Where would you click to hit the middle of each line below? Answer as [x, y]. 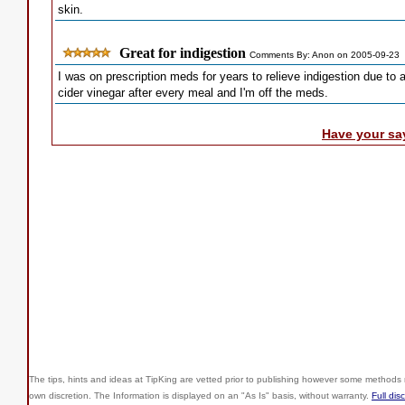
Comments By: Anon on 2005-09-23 [325, 55]
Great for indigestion [183, 53]
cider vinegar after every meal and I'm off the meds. [193, 93]
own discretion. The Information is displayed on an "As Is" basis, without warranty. [200, 396]
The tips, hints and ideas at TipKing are [111, 379]
